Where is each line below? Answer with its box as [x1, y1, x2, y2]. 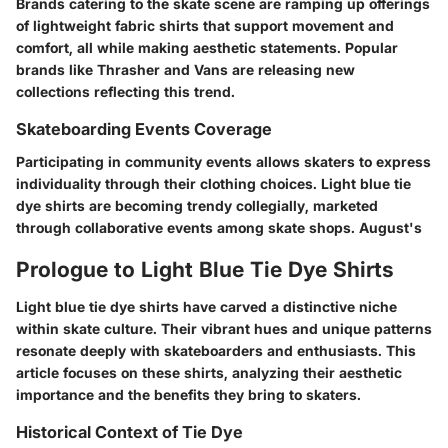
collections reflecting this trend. [16, 83, 235, 101]
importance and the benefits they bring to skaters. [16, 386, 361, 404]
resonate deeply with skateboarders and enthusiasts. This [16, 342, 416, 360]
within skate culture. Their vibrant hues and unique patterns [16, 320, 432, 338]
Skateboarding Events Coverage [16, 119, 272, 140]
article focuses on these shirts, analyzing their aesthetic [16, 364, 402, 382]
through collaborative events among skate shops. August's [16, 218, 422, 236]
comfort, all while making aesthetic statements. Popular [16, 39, 398, 57]
